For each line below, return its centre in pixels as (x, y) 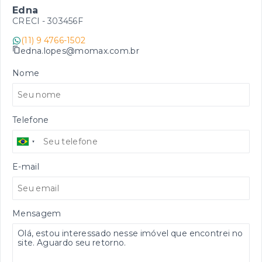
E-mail (26, 167)
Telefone (31, 120)
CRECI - (30, 21)
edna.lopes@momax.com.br (80, 51)
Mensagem (37, 214)
